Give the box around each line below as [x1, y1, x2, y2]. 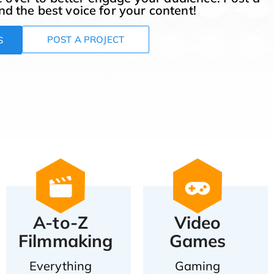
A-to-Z [33, 212, 89, 233]
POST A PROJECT [46, 34, 124, 45]
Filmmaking [18, 230, 113, 251]
